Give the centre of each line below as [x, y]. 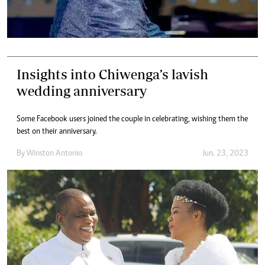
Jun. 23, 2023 [225, 154]
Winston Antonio [54, 154]
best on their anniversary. [57, 132]
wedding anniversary [82, 91]
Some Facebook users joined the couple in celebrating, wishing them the [132, 120]
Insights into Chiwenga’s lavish [112, 75]
